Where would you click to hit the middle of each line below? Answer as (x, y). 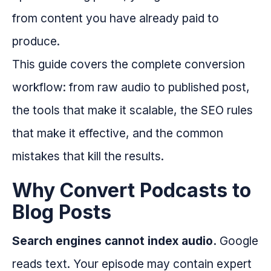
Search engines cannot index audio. (114, 241)
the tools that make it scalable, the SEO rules (132, 110)
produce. (36, 41)
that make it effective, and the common (118, 133)
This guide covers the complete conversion (129, 64)
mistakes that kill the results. (88, 156)
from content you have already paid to (116, 18)
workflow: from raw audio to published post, (131, 87)
